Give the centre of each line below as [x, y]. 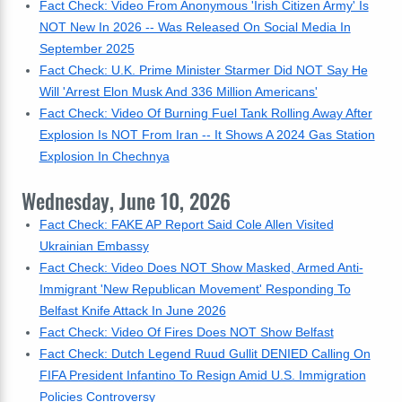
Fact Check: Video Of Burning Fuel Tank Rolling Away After [205, 113]
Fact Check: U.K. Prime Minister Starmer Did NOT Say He [203, 70]
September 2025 [87, 48]
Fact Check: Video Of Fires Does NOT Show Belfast [186, 332]
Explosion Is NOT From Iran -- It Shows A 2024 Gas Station [207, 135]
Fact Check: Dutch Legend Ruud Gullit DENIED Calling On [205, 354]
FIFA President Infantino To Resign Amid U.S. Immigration [202, 375]
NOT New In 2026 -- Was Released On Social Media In [195, 27]
